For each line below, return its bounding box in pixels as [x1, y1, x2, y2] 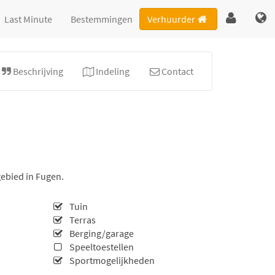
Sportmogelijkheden [67, 254, 155, 266]
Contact [161, 65, 193, 77]
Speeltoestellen [67, 241, 134, 253]
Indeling [95, 65, 130, 77]
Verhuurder [147, 13, 196, 25]
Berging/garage [67, 227, 134, 239]
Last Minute [4, 13, 53, 25]
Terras [67, 214, 96, 226]
